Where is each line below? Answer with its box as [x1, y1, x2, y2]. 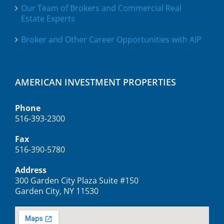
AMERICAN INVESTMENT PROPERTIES [15, 76, 176, 88]
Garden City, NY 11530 [15, 185, 98, 197]
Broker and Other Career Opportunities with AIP [21, 34, 201, 45]
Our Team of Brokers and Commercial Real [21, 2, 181, 14]
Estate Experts [21, 13, 75, 24]
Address [15, 164, 46, 176]
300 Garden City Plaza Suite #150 [15, 175, 138, 186]
